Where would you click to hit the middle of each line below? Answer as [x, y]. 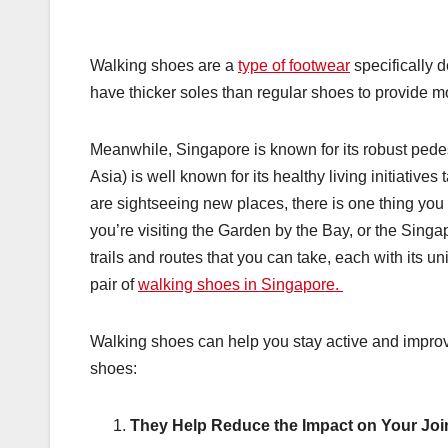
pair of [114, 285]
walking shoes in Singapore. [240, 285]
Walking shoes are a [164, 66]
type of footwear [294, 66]
